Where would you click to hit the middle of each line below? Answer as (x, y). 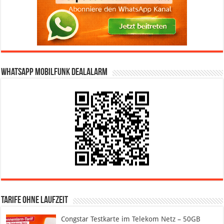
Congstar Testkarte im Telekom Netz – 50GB (131, 219)
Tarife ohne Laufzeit (35, 200)
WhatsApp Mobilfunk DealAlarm (54, 72)
